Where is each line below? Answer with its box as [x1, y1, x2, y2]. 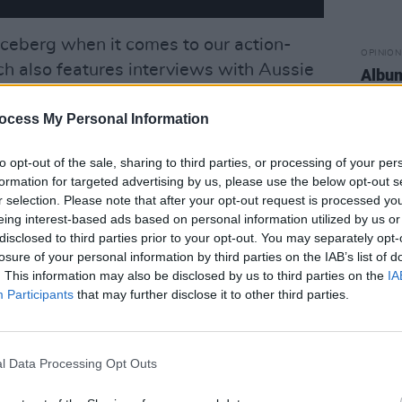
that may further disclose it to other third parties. [74, 286, 349, 301]
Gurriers [102, 86, 167, 105]
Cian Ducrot [206, 86, 302, 105]
